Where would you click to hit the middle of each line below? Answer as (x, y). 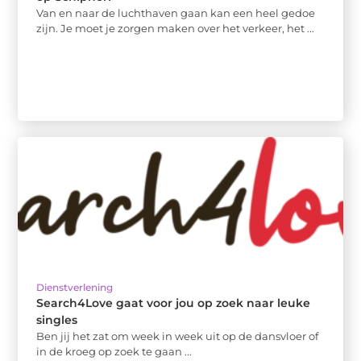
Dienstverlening (75, 288)
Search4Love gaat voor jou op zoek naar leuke (174, 303)
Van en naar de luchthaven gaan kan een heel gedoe (176, 12)
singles (57, 320)
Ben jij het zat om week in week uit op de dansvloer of (178, 336)
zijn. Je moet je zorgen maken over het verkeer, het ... (176, 28)
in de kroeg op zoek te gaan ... (114, 352)
